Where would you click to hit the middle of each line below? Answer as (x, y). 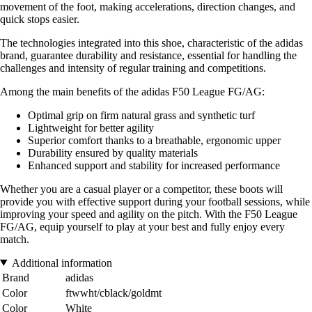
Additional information (62, 263)
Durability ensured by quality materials (113, 153)
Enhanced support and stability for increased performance (154, 165)
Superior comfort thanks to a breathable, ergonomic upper (154, 140)
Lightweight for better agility (91, 127)
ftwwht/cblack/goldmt (114, 292)
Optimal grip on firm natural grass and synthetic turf (141, 115)
